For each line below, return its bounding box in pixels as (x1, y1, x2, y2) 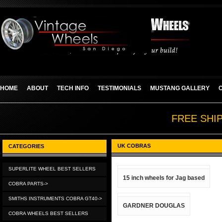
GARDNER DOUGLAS (123, 202, 185, 209)
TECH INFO (57, 85, 89, 92)
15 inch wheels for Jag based (123, 174, 205, 181)
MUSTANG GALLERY (150, 85, 210, 92)
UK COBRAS (117, 143, 151, 149)
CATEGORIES (8, 143, 44, 149)
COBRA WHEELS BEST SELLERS (8, 211, 88, 216)
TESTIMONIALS (98, 85, 141, 92)
